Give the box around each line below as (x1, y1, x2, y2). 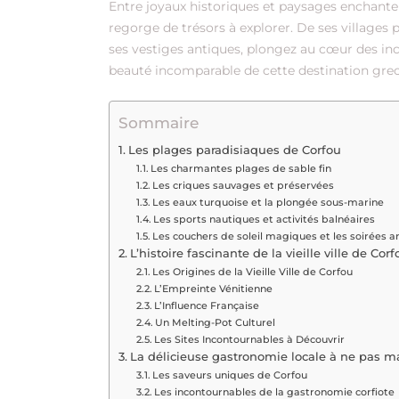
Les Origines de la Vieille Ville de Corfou (152, 265, 354, 278)
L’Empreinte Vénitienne (154, 281, 273, 295)
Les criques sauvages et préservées (152, 178, 335, 191)
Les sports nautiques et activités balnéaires (153, 212, 376, 225)
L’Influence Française (154, 298, 260, 312)
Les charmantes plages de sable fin (151, 161, 332, 175)
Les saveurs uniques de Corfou (152, 368, 308, 381)
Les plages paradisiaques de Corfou (127, 142, 341, 157)
